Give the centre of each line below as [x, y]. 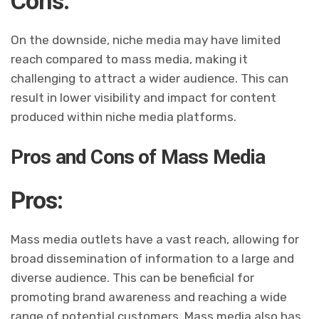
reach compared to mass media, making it [130, 59]
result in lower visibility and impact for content [144, 97]
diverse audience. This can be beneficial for [133, 277]
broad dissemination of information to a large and [153, 258]
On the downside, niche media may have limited [146, 40]
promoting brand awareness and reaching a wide [149, 297]
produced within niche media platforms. [124, 116]
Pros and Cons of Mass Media [138, 157]
